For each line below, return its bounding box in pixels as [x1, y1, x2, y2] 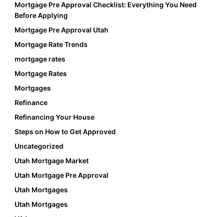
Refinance [15, 98, 47, 107]
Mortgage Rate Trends [15, 40, 88, 49]
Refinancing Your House [15, 113, 94, 122]
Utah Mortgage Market [15, 156, 89, 165]
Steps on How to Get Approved [15, 127, 116, 136]
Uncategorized [15, 142, 63, 151]
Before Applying [15, 11, 68, 20]
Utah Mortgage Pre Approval [15, 171, 108, 180]
